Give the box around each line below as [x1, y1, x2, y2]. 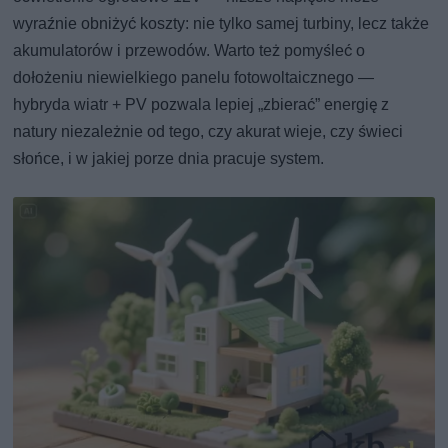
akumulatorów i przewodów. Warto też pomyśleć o [13, 41, 366, 61]
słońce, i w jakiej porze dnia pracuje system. [13, 149, 325, 169]
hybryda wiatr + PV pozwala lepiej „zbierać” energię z [13, 95, 390, 115]
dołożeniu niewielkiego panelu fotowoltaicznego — [13, 68, 375, 88]
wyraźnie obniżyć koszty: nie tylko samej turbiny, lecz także [13, 14, 430, 34]
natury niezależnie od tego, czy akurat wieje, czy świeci [13, 122, 404, 142]
